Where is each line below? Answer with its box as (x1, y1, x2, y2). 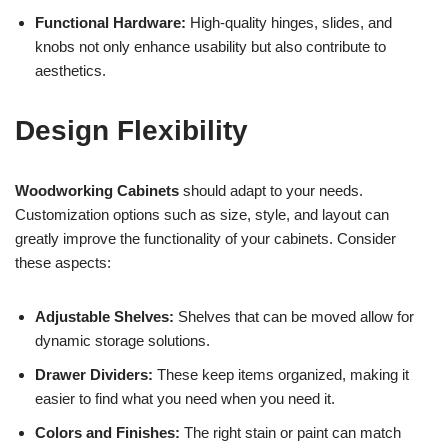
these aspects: (15, 254, 111, 272)
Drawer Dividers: (35, 366, 153, 384)
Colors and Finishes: (35, 424, 180, 442)
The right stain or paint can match (180, 424, 401, 442)
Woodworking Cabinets (15, 182, 179, 200)
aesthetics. (35, 62, 106, 80)
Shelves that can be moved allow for (174, 308, 414, 326)
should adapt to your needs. (179, 182, 363, 200)
